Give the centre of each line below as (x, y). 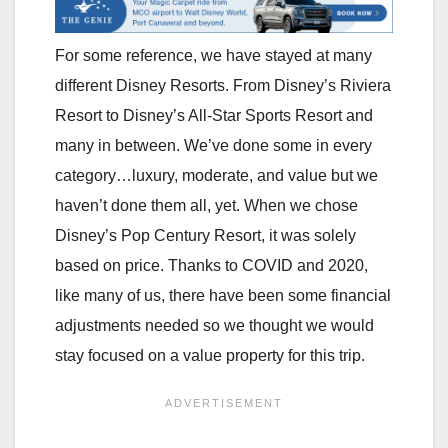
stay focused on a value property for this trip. (210, 355)
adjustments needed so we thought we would (214, 325)
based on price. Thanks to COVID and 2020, (211, 265)
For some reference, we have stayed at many (213, 55)
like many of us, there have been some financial (223, 295)
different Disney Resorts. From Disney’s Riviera (223, 85)
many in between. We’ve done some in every (213, 145)
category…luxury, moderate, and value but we (216, 175)
